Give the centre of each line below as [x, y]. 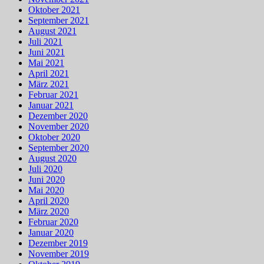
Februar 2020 [53, 222]
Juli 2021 [45, 42]
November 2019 [59, 254]
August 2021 [52, 31]
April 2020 [49, 201]
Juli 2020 [45, 169]
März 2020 [49, 212]
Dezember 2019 [58, 243]
